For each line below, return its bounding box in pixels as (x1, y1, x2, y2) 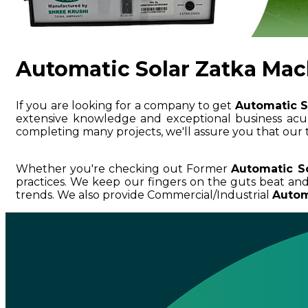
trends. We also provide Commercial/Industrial (16, 188, 272, 202)
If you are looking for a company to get (16, 99, 235, 113)
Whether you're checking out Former (16, 162, 232, 176)
